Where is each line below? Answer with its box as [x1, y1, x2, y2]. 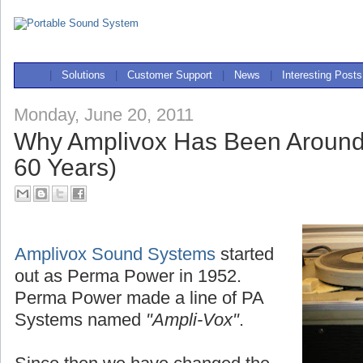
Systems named [15, 309, 146, 330]
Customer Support [127, 69, 212, 81]
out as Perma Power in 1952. [15, 265, 246, 286]
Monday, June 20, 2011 [14, 104, 194, 125]
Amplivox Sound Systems [15, 243, 216, 264]
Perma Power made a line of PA [15, 287, 263, 308]
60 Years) [14, 153, 117, 181]
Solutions [62, 69, 105, 81]
